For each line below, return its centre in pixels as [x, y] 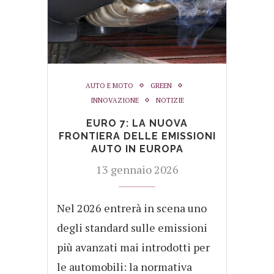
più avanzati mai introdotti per [133, 247]
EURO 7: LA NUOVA [137, 123]
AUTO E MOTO [109, 85]
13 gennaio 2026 [137, 169]
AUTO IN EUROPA [137, 149]
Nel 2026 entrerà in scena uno [132, 208]
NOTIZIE [170, 100]
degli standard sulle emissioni [132, 227]
